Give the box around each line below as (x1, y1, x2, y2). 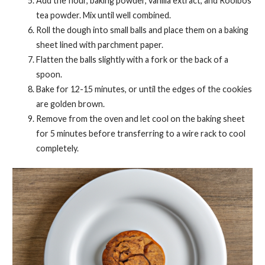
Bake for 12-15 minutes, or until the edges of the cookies (35, 83, 252, 94)
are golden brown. (35, 98, 105, 109)
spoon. (35, 69, 62, 79)
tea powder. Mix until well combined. (35, 9, 171, 20)
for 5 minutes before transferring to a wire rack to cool (35, 128, 245, 138)
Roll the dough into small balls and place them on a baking (35, 24, 248, 35)
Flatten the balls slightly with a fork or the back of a (35, 54, 228, 64)
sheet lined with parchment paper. (35, 39, 163, 50)
